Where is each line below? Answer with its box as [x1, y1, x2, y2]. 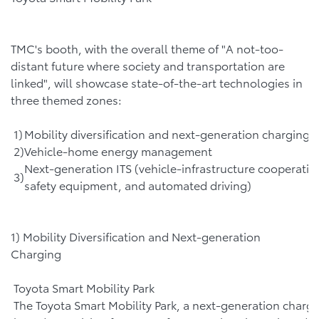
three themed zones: [11, 91, 122, 108]
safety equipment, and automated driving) [24, 177, 251, 194]
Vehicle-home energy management [24, 142, 212, 159]
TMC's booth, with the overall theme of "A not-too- [11, 40, 283, 57]
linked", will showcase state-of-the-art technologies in [11, 74, 303, 91]
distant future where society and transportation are [11, 57, 285, 74]
